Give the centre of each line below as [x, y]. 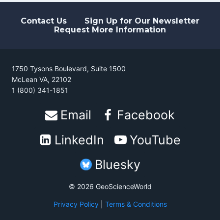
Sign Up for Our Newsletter [142, 21]
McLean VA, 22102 [41, 80]
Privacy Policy [76, 204]
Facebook [146, 115]
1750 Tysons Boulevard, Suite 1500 [69, 69]
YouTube [155, 140]
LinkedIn [80, 140]
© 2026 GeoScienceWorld [110, 186]
